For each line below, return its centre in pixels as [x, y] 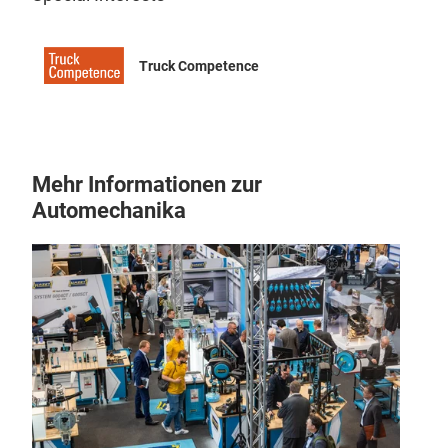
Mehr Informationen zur [147, 184]
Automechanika [109, 210]
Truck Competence [199, 65]
